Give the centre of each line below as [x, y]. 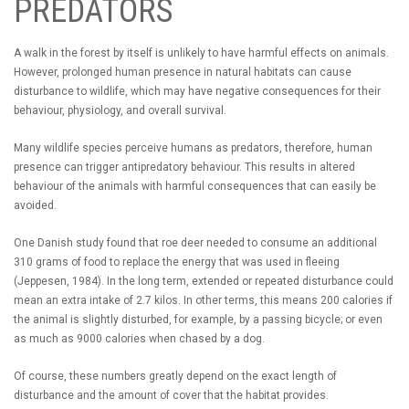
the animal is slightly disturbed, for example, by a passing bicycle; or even [198, 319]
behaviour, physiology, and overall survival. [120, 110]
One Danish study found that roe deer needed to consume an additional [195, 242]
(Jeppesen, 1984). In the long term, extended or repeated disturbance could [204, 281]
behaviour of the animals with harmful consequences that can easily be [195, 186]
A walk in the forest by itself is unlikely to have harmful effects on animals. [201, 52]
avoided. [35, 205]
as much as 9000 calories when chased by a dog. [139, 338]
